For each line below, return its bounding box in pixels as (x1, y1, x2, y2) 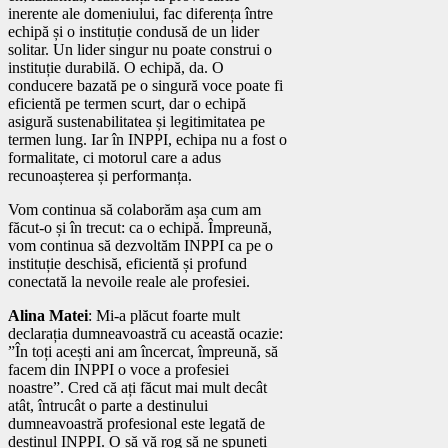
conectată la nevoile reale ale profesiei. (8, 272, 250, 290)
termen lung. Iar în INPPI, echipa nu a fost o (8, 130, 287, 148)
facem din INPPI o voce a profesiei (8, 360, 229, 378)
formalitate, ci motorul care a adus (8, 148, 221, 166)
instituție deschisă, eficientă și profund (8, 254, 247, 272)
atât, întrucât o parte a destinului (8, 396, 208, 414)
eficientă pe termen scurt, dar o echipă (8, 94, 246, 112)
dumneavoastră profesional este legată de (8, 414, 265, 432)
